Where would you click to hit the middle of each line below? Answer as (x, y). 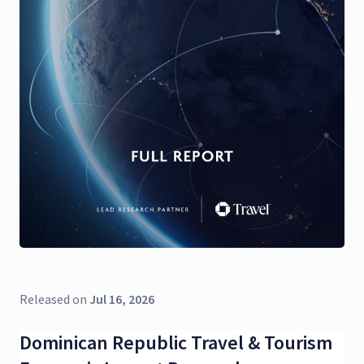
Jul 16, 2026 (122, 299)
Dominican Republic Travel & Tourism (176, 342)
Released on (54, 299)
